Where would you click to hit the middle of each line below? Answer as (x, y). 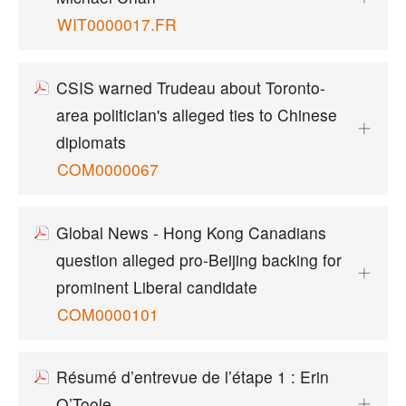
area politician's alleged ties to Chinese (196, 114)
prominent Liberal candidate (156, 286)
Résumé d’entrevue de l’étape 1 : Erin (192, 377)
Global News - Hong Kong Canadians (191, 232)
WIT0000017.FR (116, 24)
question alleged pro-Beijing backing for (198, 259)
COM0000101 (107, 314)
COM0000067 (107, 169)
